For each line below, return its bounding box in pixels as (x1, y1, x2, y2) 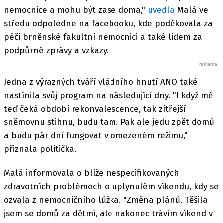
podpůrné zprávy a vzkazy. (4, 45, 111, 56)
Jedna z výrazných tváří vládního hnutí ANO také (4, 76, 198, 87)
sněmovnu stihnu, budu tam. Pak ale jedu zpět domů (4, 116, 214, 127)
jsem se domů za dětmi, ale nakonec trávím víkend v (4, 208, 213, 219)
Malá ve (175, 4, 208, 15)
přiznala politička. (4, 143, 76, 154)
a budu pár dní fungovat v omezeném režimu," (4, 130, 188, 141)
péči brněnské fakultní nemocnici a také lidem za (4, 31, 202, 42)
